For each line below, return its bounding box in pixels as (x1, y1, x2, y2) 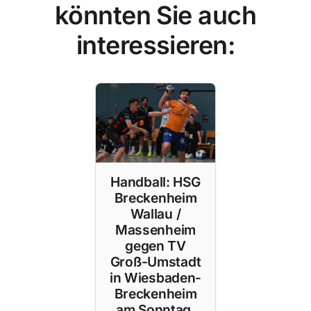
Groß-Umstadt (110, 253, 201, 271)
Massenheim (115, 221, 196, 239)
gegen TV (125, 237, 186, 255)
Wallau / (130, 205, 181, 223)
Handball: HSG (110, 174, 201, 191)
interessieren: (76, 29, 235, 60)
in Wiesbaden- (109, 269, 202, 287)
